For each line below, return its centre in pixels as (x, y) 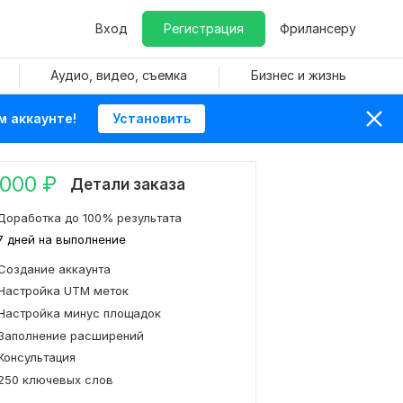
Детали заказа (128, 184)
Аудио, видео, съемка (119, 75)
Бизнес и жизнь (298, 75)
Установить (152, 118)
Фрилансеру (318, 28)
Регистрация (204, 28)
